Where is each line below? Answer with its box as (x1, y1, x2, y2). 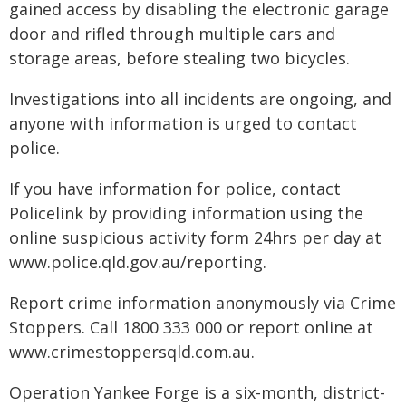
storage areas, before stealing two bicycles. (9, 47, 350, 69)
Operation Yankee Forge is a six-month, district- (9, 382, 385, 403)
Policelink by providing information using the (9, 202, 363, 224)
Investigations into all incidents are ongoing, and (9, 88, 391, 110)
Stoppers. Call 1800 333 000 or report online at (9, 316, 373, 338)
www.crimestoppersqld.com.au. (9, 341, 255, 362)
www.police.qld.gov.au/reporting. (9, 251, 266, 273)
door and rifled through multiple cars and (9, 23, 335, 44)
